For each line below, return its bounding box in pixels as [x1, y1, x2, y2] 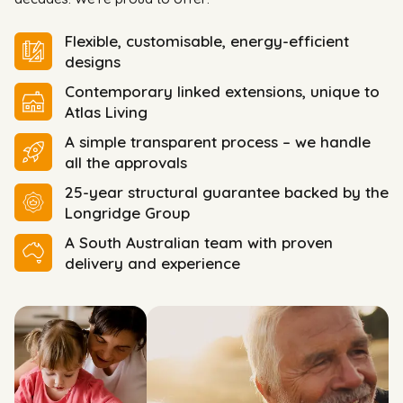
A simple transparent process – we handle [65, 132, 371, 152]
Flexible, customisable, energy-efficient [65, 31, 349, 51]
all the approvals [65, 153, 187, 173]
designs [65, 52, 121, 72]
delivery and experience [65, 254, 240, 273]
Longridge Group [65, 203, 190, 223]
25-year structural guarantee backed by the [65, 183, 389, 202]
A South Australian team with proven [65, 233, 333, 253]
